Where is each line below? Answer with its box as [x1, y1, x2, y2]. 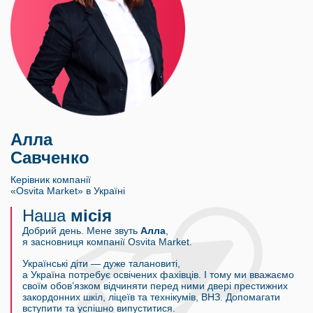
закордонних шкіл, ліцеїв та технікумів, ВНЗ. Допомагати [22, 291, 280, 303]
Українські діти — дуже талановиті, [22, 258, 180, 270]
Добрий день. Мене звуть [22, 225, 140, 237]
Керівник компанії [10, 174, 91, 186]
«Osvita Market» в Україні [10, 185, 125, 197]
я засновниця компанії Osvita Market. [22, 236, 192, 248]
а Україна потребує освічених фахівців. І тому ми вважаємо [22, 269, 294, 281]
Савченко [10, 148, 89, 168]
